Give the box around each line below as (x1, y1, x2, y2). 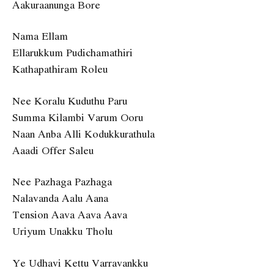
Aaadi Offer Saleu (12, 142, 94, 158)
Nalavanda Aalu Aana (12, 190, 108, 206)
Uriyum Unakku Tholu (12, 223, 113, 239)
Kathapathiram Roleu (12, 61, 108, 77)
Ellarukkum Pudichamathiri (12, 45, 133, 61)
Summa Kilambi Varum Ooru (12, 109, 143, 125)
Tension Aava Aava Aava (12, 207, 127, 223)
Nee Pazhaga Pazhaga (12, 174, 112, 190)
